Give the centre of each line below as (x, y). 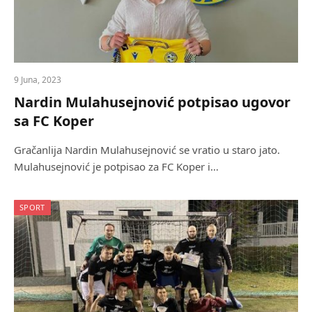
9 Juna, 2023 (38, 80)
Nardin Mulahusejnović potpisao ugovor (152, 102)
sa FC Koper (54, 121)
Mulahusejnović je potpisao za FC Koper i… (116, 167)
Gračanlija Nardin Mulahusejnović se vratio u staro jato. (147, 150)
